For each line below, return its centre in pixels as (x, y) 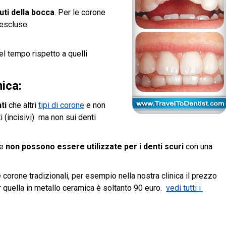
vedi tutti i (184, 188)
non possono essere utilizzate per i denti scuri (95, 147)
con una (198, 147)
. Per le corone (80, 12)
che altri (22, 105)
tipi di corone (61, 105)
